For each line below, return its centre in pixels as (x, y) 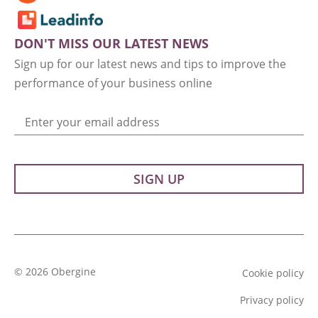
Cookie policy (273, 273)
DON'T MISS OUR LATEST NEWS (111, 44)
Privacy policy (272, 300)
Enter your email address (92, 122)
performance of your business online (113, 83)
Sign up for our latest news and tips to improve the (150, 64)
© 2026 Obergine (55, 272)
